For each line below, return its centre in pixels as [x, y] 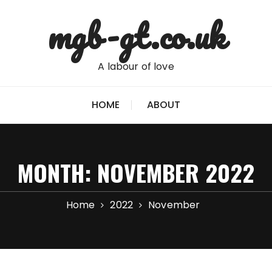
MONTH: [57, 172]
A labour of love [136, 66]
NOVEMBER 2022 [176, 172]
